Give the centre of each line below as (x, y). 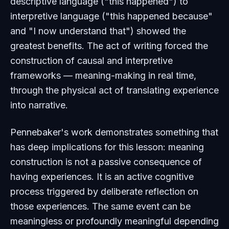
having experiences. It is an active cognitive (102, 177)
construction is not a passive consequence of (106, 162)
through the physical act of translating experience (114, 90)
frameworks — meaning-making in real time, (103, 75)
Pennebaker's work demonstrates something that (114, 132)
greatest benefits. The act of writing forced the (109, 46)
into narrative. (39, 105)
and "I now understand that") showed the (98, 31)
